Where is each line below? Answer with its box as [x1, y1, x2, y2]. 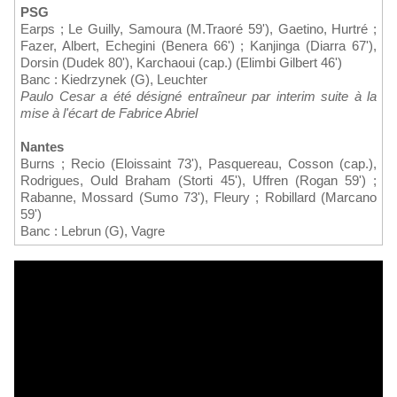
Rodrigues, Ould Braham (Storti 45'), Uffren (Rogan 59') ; [20, 173, 377, 189]
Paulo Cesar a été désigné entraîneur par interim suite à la [20, 89, 377, 105]
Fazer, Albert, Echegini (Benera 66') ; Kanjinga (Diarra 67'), [20, 38, 377, 54]
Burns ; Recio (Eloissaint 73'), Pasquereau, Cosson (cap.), [20, 156, 377, 172]
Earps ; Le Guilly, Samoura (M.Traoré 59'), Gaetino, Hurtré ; [20, 21, 377, 37]
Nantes [20, 139, 64, 155]
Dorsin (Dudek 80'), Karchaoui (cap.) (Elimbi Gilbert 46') [20, 55, 342, 71]
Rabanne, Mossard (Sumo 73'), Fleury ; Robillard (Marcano [20, 190, 377, 206]
